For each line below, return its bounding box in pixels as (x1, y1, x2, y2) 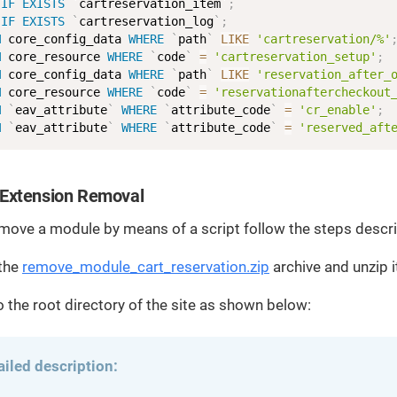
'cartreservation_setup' (213, 49, 377, 64)
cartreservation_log (78, 13, 214, 28)
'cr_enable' (298, 102, 377, 117)
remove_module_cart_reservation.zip (21, 257, 269, 276)
